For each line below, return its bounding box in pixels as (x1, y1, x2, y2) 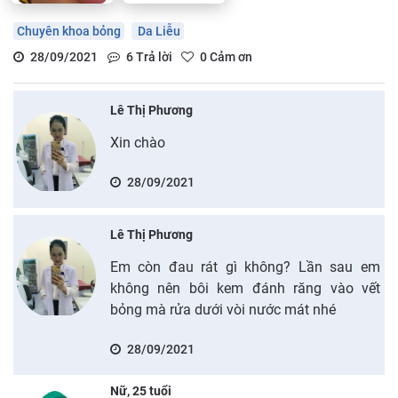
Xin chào (109, 133, 165, 151)
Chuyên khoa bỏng (17, 23, 121, 38)
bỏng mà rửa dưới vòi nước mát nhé (109, 300, 336, 318)
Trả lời (132, 49, 172, 64)
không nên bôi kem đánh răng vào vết (109, 279, 380, 297)
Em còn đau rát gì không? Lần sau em (109, 258, 380, 275)
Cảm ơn (207, 49, 252, 64)
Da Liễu (135, 23, 180, 38)
